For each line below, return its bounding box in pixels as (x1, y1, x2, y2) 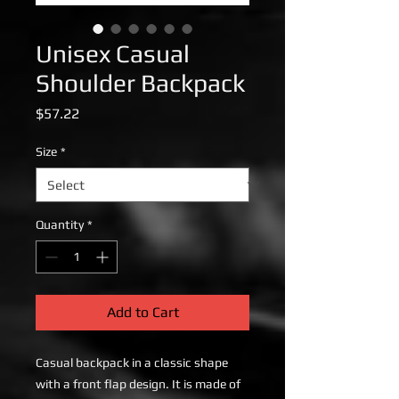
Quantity (36, 217, 84, 232)
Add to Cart (106, 304, 179, 321)
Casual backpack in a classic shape (36, 355, 228, 370)
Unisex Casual (36, 39, 190, 68)
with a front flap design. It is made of (36, 377, 240, 391)
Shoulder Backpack (36, 69, 245, 97)
